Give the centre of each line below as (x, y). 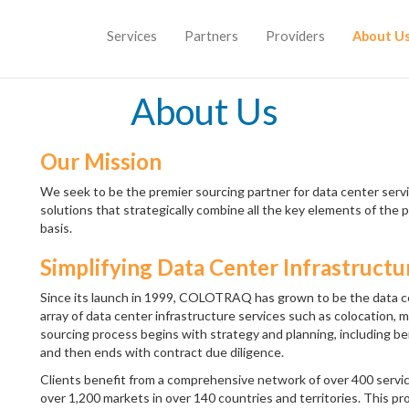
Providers (295, 36)
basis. (56, 228)
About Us (204, 111)
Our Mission (101, 161)
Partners (211, 36)
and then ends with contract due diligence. (162, 352)
